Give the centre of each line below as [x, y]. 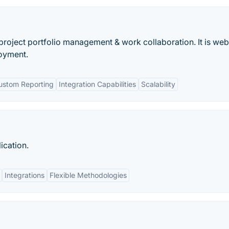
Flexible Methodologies [88, 175]
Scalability [158, 84]
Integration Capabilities [97, 84]
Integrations [25, 175]
